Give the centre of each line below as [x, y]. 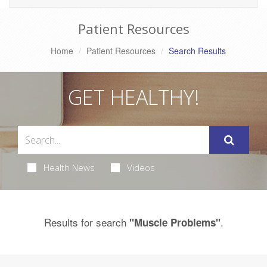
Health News [69, 168]
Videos [141, 168]
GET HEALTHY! [133, 97]
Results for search [86, 222]
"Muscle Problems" [175, 223]
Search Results [197, 51]
